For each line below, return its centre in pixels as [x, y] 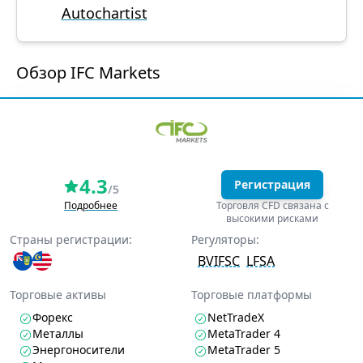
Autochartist [104, 13]
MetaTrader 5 [244, 350]
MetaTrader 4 [244, 333]
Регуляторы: [225, 239]
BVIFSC [219, 261]
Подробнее [91, 205]
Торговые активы [58, 295]
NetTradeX [236, 317]
